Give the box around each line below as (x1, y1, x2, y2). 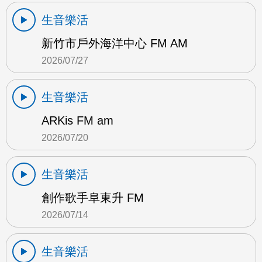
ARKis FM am (42, 114, 113, 127)
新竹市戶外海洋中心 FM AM (42, 37, 188, 50)
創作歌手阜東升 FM (42, 191, 144, 205)
